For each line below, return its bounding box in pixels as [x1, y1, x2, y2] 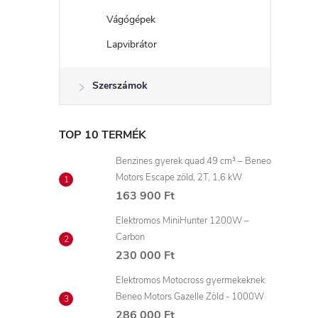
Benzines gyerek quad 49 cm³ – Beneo [116, 155, 271, 168]
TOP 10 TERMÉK [59, 127, 146, 143]
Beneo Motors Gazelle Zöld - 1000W [116, 290, 264, 303]
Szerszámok [92, 79, 148, 92]
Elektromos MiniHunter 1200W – [116, 214, 249, 227]
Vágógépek [106, 13, 155, 26]
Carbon [116, 231, 145, 243]
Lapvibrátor [106, 38, 157, 51]
